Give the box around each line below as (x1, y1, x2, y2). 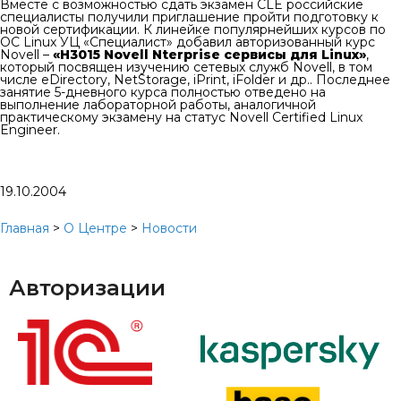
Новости (141, 220, 197, 236)
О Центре (64, 220, 127, 236)
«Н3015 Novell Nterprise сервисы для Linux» (53, 47, 366, 63)
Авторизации (9, 275, 166, 301)
